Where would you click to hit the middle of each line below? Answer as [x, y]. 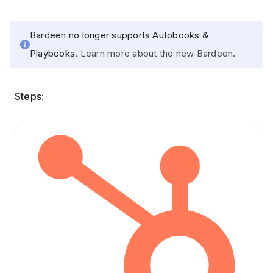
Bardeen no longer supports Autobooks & [119, 35]
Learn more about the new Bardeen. [158, 53]
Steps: [30, 96]
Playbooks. [55, 53]
